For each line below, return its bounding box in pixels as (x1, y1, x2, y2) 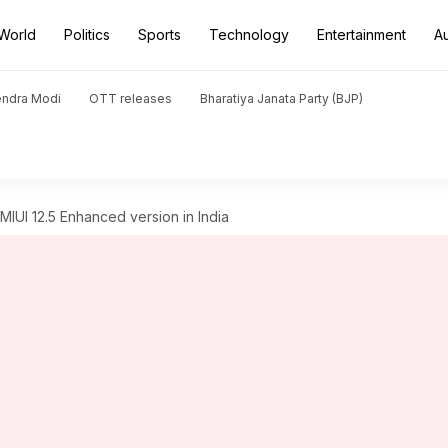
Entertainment (317, 26, 406, 43)
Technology (209, 26, 289, 43)
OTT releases (89, 91, 172, 106)
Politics (64, 26, 110, 43)
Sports (138, 26, 181, 43)
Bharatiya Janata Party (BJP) (200, 91, 363, 106)
